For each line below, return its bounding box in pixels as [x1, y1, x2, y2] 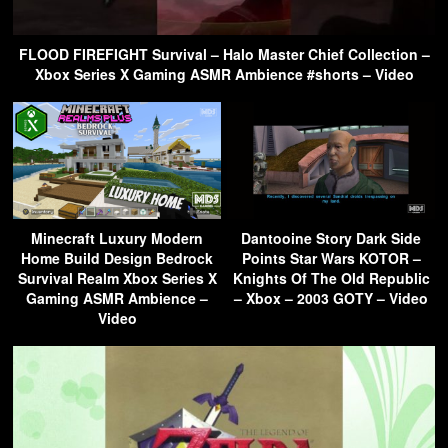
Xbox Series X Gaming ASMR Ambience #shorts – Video [34, 63, 414, 84]
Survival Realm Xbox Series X [17, 267, 217, 288]
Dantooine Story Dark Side [241, 227, 421, 248]
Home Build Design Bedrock [21, 247, 213, 268]
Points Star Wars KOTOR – [241, 247, 421, 268]
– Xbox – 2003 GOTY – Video [234, 287, 428, 308]
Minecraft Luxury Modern [31, 227, 203, 248]
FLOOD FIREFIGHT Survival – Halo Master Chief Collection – [18, 43, 430, 64]
